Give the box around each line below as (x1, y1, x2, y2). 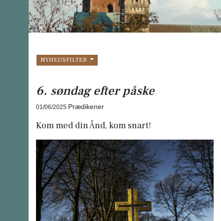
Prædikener (68, 102, 104, 110)
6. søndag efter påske (36, 82, 154, 99)
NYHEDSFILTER (40, 56, 89, 64)
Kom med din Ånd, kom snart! (36, 120, 151, 132)
